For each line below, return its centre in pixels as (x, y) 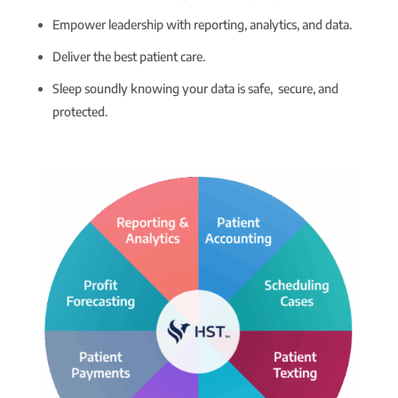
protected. (80, 112)
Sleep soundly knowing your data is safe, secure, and (195, 89)
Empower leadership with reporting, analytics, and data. (202, 25)
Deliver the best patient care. (128, 57)
